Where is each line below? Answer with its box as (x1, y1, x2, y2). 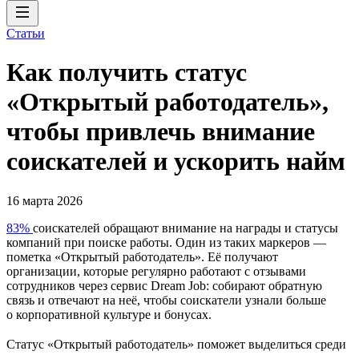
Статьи (6, 26, 45, 40)
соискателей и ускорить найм (6, 147, 345, 176)
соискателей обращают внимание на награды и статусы (33, 220, 338, 235)
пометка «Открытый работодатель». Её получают (6, 249, 278, 264)
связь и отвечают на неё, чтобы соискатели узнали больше (6, 292, 326, 307)
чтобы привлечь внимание (6, 117, 315, 147)
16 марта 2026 (6, 193, 83, 208)
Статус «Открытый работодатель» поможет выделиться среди (6, 337, 346, 351)
